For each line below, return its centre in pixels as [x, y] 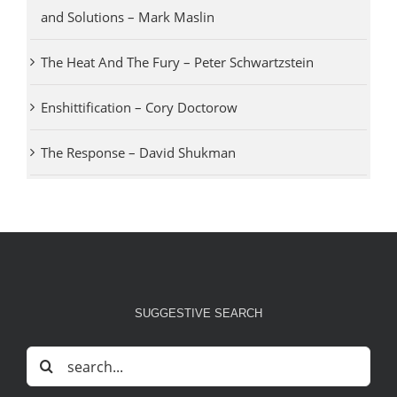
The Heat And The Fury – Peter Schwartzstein [177, 62]
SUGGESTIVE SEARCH [198, 314]
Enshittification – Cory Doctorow [139, 108]
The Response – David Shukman [138, 153]
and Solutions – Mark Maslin [127, 17]
